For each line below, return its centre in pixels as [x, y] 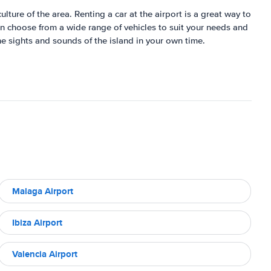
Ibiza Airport [37, 222]
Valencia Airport [45, 254]
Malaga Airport [43, 191]
